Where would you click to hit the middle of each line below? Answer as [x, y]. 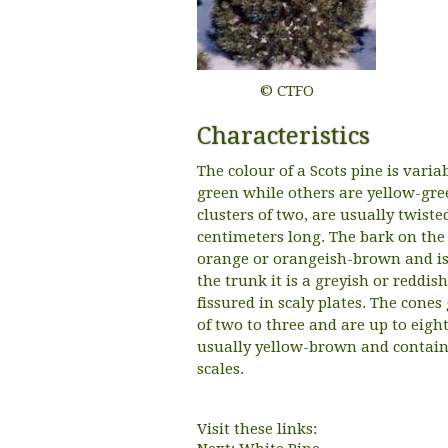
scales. [220, 369]
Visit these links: [257, 429]
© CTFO [286, 91]
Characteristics [283, 136]
